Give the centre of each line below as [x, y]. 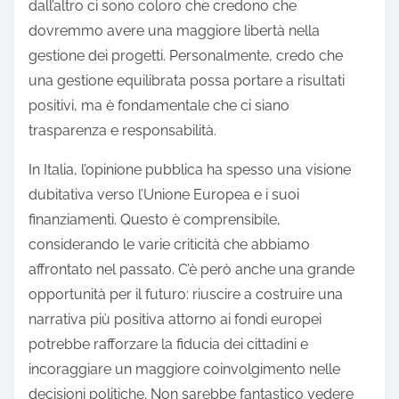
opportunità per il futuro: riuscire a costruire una [186, 294]
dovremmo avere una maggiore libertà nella [174, 30]
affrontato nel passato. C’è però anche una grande [191, 269]
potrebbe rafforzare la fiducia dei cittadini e [168, 344]
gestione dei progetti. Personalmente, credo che [186, 55]
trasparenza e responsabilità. [122, 130]
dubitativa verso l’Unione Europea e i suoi [164, 194]
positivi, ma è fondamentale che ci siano [159, 105]
